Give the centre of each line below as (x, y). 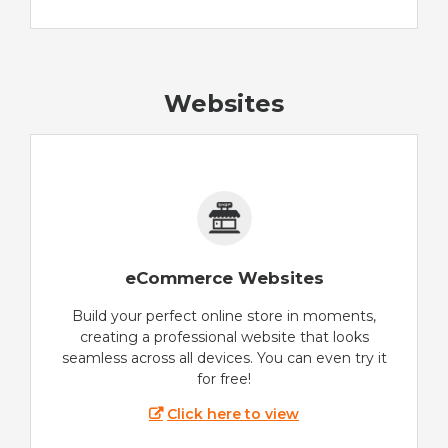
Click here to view (233, 414)
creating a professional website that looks (224, 337)
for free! (224, 379)
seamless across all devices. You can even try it (224, 358)
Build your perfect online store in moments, (224, 316)
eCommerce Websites (224, 278)
